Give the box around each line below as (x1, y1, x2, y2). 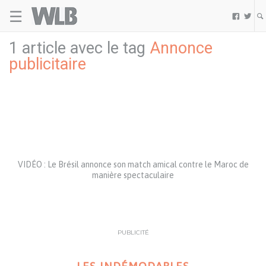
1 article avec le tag (9, 39, 150, 58)
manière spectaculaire (92, 170, 174, 180)
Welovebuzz (77, 5, 129, 18)
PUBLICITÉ (117, 229, 149, 236)
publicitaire (9, 55, 86, 74)
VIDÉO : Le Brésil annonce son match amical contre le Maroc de (17, 160, 249, 169)
